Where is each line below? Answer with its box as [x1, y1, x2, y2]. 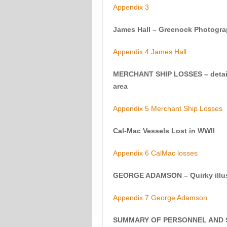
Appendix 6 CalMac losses [113, 149, 198, 157]
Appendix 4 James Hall [113, 48, 186, 56]
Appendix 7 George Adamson [113, 194, 207, 202]
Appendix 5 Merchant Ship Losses [113, 104, 222, 112]
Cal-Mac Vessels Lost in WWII [113, 127, 215, 135]
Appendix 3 [113, 3, 149, 11]
